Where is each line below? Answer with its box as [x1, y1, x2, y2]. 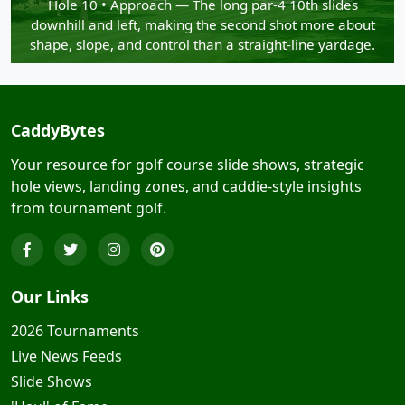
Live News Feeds [11, 346, 122, 367]
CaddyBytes [11, 119, 105, 142]
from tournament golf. [11, 198, 166, 219]
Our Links [11, 286, 89, 308]
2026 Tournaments [11, 321, 139, 342]
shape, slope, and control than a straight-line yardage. [30, 35, 375, 54]
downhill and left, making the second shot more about [30, 15, 375, 34]
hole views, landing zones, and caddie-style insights [11, 176, 362, 197]
